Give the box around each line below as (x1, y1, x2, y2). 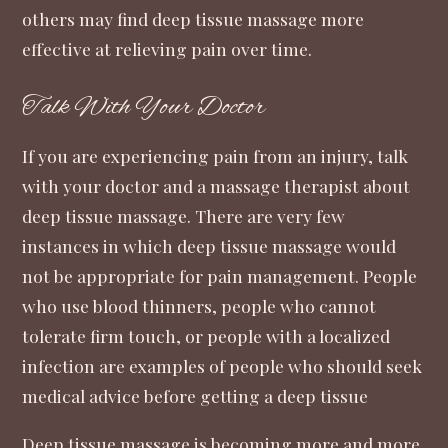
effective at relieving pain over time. (22, 36, 313, 60)
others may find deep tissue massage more (22, 6, 365, 30)
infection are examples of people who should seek (22, 354, 423, 378)
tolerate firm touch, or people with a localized (22, 324, 391, 348)
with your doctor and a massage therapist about (22, 174, 411, 198)
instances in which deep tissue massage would (22, 234, 397, 258)
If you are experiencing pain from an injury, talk (22, 144, 409, 168)
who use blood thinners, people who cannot (22, 294, 377, 318)
